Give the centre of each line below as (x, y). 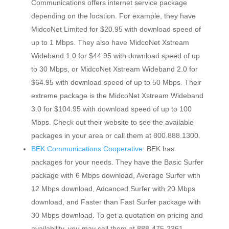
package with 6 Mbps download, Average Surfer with (116, 175)
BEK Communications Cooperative (87, 149)
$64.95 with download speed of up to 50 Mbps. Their (116, 82)
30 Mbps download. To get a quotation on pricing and (117, 215)
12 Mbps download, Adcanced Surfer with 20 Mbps (113, 189)
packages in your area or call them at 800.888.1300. (116, 135)
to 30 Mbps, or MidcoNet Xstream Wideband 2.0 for (114, 69)
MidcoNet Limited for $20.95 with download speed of (116, 29)
